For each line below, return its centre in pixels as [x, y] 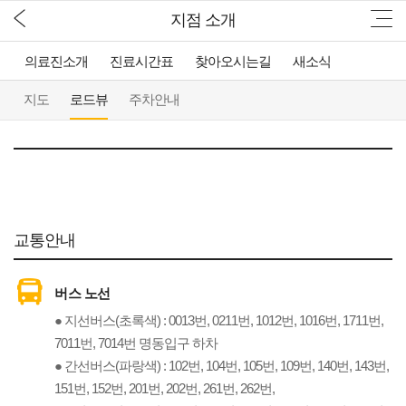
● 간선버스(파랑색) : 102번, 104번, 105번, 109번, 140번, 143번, [222, 366]
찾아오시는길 [233, 61]
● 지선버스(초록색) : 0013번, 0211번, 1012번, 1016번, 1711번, [219, 320]
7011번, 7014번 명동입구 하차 [136, 343]
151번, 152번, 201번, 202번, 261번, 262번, [164, 388]
